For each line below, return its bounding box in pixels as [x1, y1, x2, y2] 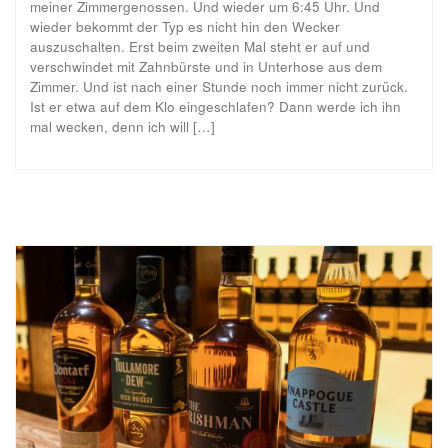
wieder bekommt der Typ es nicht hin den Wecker [30, 16, 340, 36]
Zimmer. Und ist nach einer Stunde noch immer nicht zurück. [30, 76, 408, 96]
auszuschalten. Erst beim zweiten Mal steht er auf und [30, 36, 370, 56]
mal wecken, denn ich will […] [30, 116, 215, 136]
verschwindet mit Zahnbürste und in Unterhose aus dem [30, 56, 382, 76]
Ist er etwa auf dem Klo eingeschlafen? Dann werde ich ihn [30, 96, 401, 116]
